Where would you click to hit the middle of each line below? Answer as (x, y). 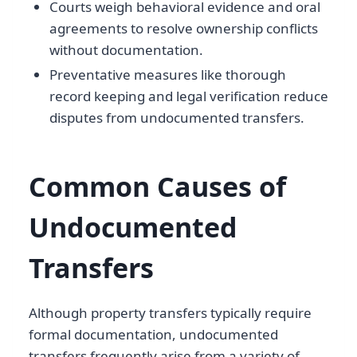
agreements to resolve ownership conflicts (183, 29)
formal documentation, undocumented (153, 335)
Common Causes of (157, 187)
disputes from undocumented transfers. (177, 118)
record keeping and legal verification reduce (188, 96)
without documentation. (126, 50)
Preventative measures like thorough (167, 75)
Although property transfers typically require (170, 313)
